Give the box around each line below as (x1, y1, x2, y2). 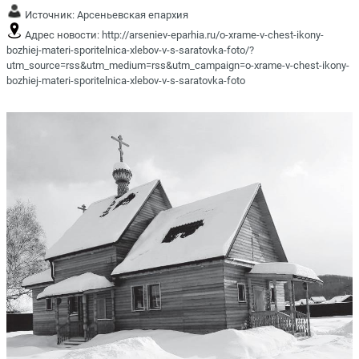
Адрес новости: (22, 28, 102, 41)
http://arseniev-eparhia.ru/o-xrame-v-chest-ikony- (102, 28, 324, 41)
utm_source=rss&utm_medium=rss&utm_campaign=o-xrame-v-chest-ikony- (6, 58, 349, 71)
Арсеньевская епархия (77, 8, 188, 21)
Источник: (22, 8, 77, 21)
